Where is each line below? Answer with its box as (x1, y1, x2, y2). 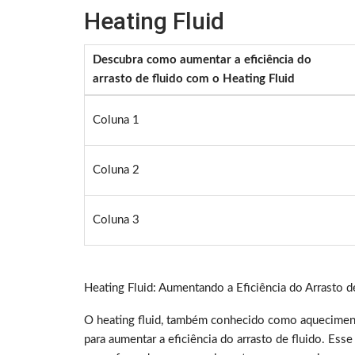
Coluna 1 (93, 114, 139, 127)
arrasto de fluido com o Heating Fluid (93, 73, 295, 86)
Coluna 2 (93, 164, 139, 177)
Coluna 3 (93, 214, 139, 227)
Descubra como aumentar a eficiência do (93, 54, 311, 67)
